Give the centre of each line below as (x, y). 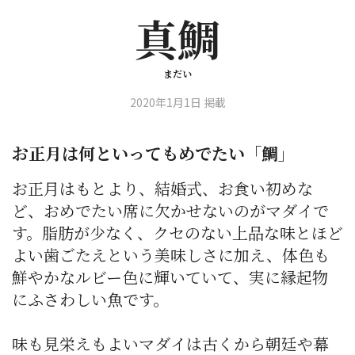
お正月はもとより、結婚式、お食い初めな (162, 189)
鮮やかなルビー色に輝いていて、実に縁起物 (170, 277)
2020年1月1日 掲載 (177, 103)
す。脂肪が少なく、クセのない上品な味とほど (177, 233)
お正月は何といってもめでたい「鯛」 (153, 153)
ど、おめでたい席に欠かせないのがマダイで (170, 211)
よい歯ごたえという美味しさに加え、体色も (171, 255)
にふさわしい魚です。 (90, 300)
